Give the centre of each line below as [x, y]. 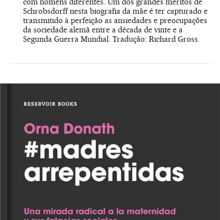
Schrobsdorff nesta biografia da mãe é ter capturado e [115, 11]
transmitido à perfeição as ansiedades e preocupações [115, 20]
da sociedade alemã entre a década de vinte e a [103, 29]
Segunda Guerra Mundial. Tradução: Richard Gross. [111, 39]
